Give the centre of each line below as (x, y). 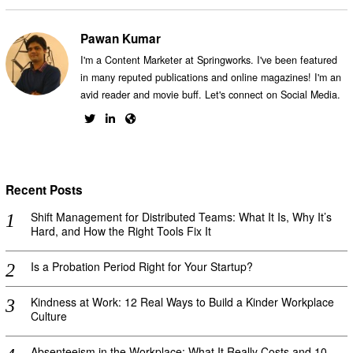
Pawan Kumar (120, 38)
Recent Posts (44, 190)
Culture (48, 316)
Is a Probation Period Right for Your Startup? (141, 267)
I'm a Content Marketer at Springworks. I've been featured (208, 59)
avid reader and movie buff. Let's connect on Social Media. (210, 94)
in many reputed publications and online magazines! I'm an (210, 77)
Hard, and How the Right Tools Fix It (121, 231)
